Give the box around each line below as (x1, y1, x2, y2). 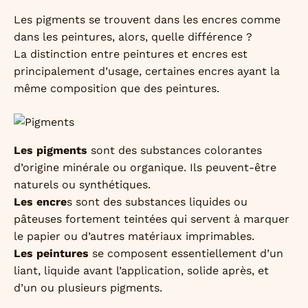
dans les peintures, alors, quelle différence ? (14, 30, 252, 43)
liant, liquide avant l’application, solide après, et (14, 263, 269, 277)
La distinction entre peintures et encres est (14, 47, 247, 60)
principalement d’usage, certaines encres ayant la (14, 64, 280, 78)
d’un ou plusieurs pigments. (14, 280, 162, 294)
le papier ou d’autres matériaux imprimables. (14, 229, 254, 243)
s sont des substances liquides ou (67, 195, 247, 208)
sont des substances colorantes (87, 143, 262, 157)
